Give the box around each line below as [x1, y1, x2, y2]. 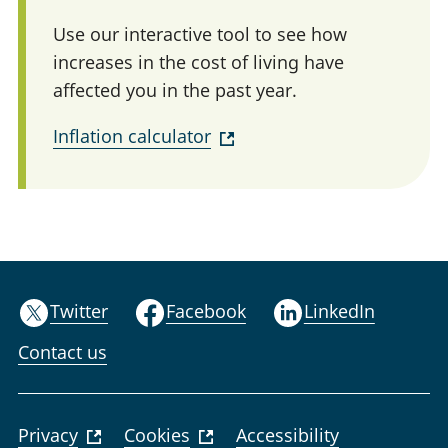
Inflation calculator [53, 124, 211, 149]
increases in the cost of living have [53, 50, 344, 75]
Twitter [50, 298, 108, 323]
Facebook [165, 298, 246, 323]
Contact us [18, 339, 107, 364]
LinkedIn [303, 298, 375, 323]
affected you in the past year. [53, 78, 297, 103]
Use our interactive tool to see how [53, 22, 347, 47]
